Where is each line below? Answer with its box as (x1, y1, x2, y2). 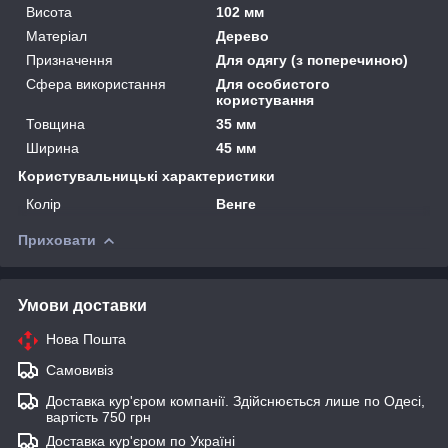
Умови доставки (18, 296, 147, 314)
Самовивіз (46, 361, 113, 378)
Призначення (26, 51, 113, 68)
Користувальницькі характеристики (18, 167, 275, 184)
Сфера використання (26, 75, 166, 92)
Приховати (18, 231, 96, 248)
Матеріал (26, 27, 87, 44)
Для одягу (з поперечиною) (216, 51, 409, 68)
